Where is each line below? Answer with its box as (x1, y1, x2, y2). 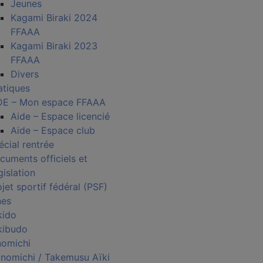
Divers (11, 68, 39, 80)
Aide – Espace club (11, 124, 95, 136)
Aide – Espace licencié (11, 110, 110, 122)
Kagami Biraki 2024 (11, 12, 97, 23)
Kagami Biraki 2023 (11, 40, 97, 52)
